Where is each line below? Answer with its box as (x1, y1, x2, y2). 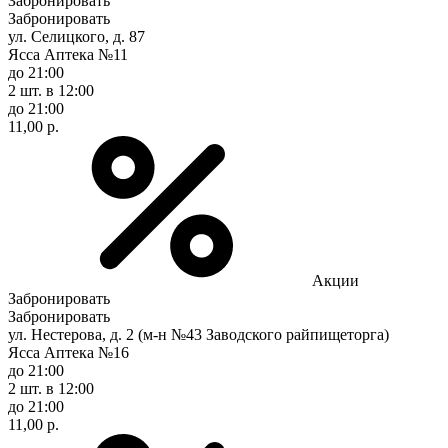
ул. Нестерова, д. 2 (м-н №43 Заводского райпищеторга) (8, 325, 389, 343)
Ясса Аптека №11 (8, 45, 128, 63)
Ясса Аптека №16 (8, 343, 129, 361)
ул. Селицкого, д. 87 (8, 27, 145, 45)
